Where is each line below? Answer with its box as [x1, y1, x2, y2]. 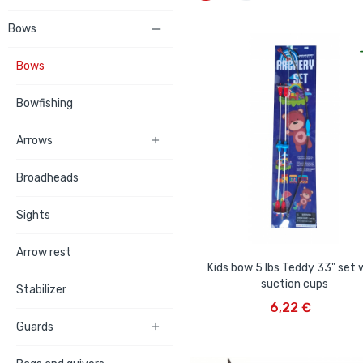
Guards [16, 320, 53, 334]
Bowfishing [16, 96, 73, 110]
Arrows [16, 134, 53, 147]
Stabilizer [16, 283, 66, 297]
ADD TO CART [259, 289, 326, 301]
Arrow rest [16, 246, 71, 259]
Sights [16, 208, 50, 222]
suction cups [261, 276, 329, 291]
